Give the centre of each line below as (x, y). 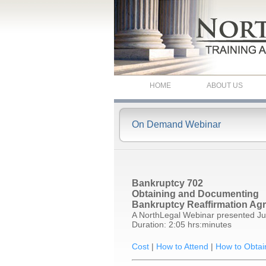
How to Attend (182, 246)
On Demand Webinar (176, 124)
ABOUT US (225, 85)
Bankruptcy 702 (167, 183)
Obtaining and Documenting (195, 194)
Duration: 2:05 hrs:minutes (182, 224)
